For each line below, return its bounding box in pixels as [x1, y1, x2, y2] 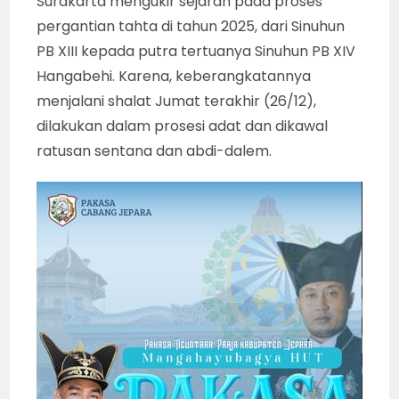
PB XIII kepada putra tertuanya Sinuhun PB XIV [37, 41, 356, 62]
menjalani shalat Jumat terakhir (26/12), [37, 91, 317, 112]
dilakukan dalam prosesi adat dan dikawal [37, 116, 329, 137]
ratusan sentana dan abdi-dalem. [37, 141, 273, 162]
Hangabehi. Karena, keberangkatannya [37, 66, 312, 87]
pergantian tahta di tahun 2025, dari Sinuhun [37, 16, 346, 37]
